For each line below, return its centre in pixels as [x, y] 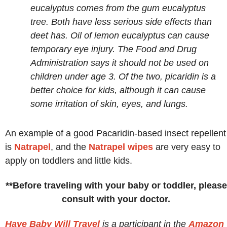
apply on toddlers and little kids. [69, 161]
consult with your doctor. [116, 199]
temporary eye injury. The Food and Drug [113, 49]
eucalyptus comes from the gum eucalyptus [118, 8]
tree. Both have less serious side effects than [121, 22]
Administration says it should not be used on [120, 63]
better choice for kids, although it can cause [118, 90]
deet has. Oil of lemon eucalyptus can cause [120, 35]
